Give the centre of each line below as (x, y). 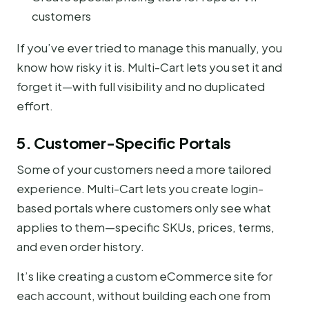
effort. (35, 106)
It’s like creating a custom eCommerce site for (144, 276)
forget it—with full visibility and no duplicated (141, 87)
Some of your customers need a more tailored (144, 169)
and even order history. (80, 247)
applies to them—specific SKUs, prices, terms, (146, 227)
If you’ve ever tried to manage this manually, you (149, 48)
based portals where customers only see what (144, 208)
